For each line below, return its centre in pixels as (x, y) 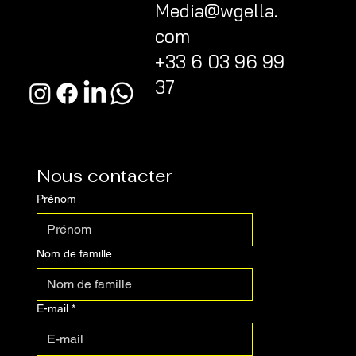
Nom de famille (75, 254)
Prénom (57, 199)
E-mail (53, 309)
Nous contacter (105, 176)
